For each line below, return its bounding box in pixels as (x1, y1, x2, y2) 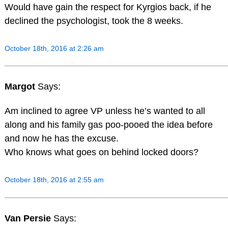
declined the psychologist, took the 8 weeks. (4, 15, 183, 26)
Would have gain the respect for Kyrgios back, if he (4, 2, 211, 12)
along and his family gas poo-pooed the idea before (4, 120, 213, 130)
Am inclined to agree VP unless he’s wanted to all (4, 106, 205, 117)
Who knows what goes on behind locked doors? (4, 147, 198, 158)
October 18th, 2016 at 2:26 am (4, 44, 104, 52)
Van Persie (4, 213, 53, 223)
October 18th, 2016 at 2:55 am (4, 176, 104, 184)
